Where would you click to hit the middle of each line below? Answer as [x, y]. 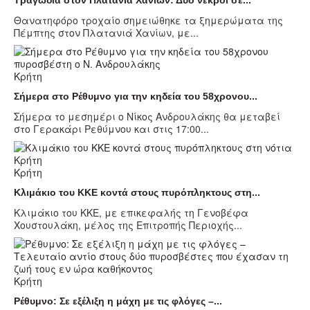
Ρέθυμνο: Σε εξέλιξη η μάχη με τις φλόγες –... [118, 301]
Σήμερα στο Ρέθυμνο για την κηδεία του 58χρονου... [136, 96]
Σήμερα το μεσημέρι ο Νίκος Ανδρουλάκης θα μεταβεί [147, 116]
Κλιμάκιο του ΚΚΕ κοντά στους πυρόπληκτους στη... [137, 192]
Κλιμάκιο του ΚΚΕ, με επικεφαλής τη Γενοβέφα [131, 212]
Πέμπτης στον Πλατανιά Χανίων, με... [106, 32]
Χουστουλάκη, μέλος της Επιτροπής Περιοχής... [128, 225]
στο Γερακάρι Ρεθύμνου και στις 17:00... [111, 128]
